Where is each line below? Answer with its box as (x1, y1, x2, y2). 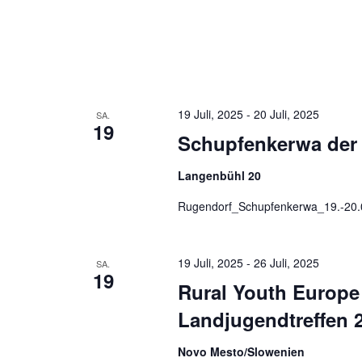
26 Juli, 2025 (253, 255, 319, 271)
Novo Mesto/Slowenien (177, 343, 305, 360)
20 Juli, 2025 (253, 106, 319, 123)
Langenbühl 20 (177, 167, 261, 184)
